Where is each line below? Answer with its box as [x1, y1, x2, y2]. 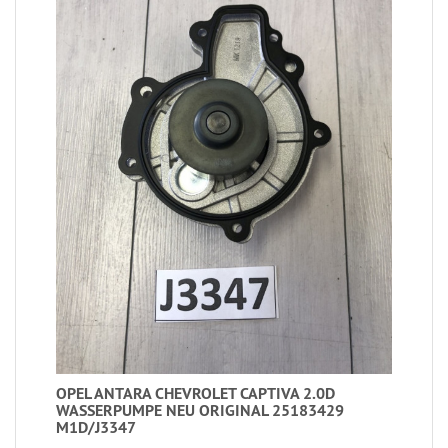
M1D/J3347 [56, 417, 136, 439]
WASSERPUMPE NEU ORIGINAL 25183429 [56, 400, 344, 422]
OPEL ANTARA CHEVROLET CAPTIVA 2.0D [56, 383, 335, 405]
